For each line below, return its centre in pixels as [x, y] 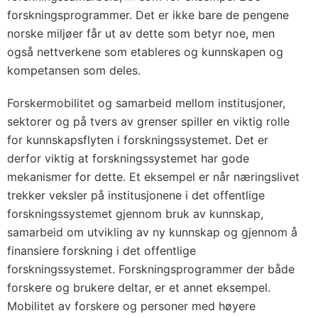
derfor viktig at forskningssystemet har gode [128, 158]
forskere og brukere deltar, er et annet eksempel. [139, 287]
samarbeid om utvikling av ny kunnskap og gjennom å [152, 232]
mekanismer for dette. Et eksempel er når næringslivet [153, 177]
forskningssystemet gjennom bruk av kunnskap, [135, 214]
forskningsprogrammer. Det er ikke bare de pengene [148, 15]
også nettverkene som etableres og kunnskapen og [145, 52]
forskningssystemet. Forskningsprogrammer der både [151, 269]
